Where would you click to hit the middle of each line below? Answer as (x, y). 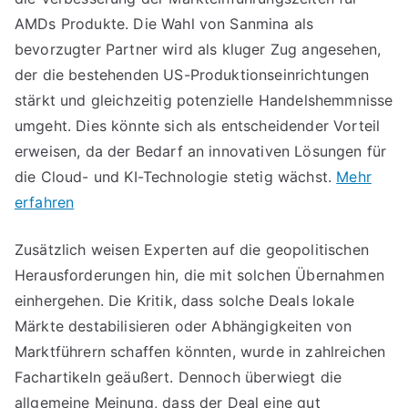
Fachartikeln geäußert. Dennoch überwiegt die (178, 377)
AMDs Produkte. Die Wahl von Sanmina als (164, 24)
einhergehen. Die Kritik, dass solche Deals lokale (184, 301)
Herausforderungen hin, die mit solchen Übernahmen (199, 275)
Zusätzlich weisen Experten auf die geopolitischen (192, 250)
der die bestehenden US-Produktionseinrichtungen (192, 75)
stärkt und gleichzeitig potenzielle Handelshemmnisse (204, 100)
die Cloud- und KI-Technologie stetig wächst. (176, 177)
